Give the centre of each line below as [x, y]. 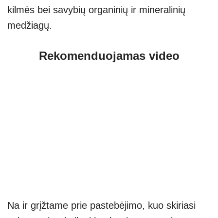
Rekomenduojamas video [109, 55]
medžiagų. [30, 25]
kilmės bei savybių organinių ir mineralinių [96, 9]
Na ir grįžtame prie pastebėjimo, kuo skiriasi [101, 206]
